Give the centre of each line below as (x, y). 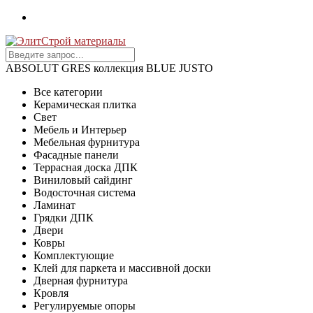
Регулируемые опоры (85, 306)
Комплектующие (74, 255)
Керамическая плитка (85, 104)
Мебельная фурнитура (87, 142)
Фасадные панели (76, 155)
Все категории (68, 92)
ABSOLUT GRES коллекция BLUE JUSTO (109, 68)
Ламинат (54, 205)
